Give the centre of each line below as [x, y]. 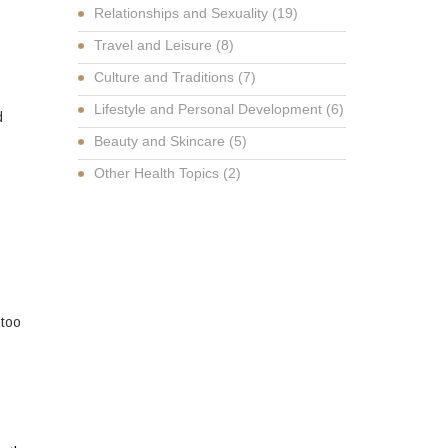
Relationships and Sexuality [183, 13]
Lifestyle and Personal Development [210, 109]
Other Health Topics [159, 173]
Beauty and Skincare [162, 141]
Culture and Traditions [166, 77]
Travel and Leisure [155, 45]
